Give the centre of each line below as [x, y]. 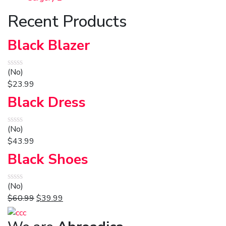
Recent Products [67, 22]
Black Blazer [49, 46]
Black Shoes [48, 160]
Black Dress [47, 103]
